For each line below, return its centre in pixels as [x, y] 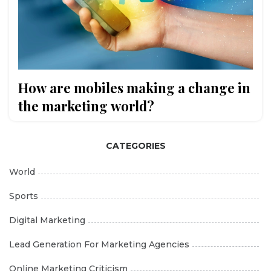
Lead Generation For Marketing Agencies [99, 245]
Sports [24, 196]
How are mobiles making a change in [134, 88]
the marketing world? [86, 106]
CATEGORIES [135, 146]
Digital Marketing [47, 220]
